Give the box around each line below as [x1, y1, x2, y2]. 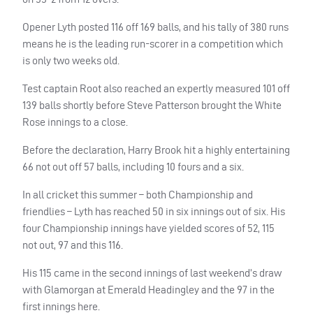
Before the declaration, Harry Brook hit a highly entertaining [22, 143, 290, 156]
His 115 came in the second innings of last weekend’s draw [22, 266, 282, 279]
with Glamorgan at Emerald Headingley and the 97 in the [22, 283, 275, 296]
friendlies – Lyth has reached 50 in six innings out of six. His [22, 205, 285, 217]
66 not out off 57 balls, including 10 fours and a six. [22, 160, 244, 173]
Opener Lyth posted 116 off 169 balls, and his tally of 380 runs [22, 20, 289, 33]
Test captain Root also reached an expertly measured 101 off [22, 82, 290, 94]
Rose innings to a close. [22, 115, 128, 128]
